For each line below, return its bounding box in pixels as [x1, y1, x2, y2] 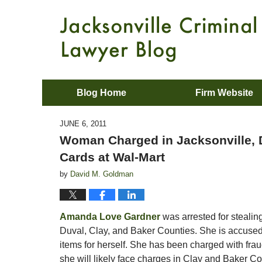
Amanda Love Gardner [60, 212, 160, 222]
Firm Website [195, 88, 253, 98]
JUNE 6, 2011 [60, 119, 106, 128]
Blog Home [77, 88, 126, 98]
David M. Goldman [70, 170, 133, 178]
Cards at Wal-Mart [60, 150, 165, 164]
